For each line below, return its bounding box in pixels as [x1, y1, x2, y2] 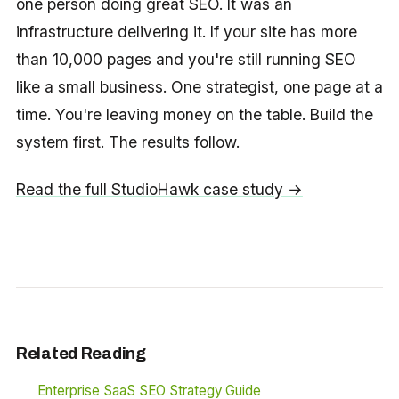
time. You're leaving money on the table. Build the [15, 104, 373, 124]
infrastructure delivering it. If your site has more [15, 21, 357, 41]
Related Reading [15, 345, 146, 363]
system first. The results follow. [15, 132, 240, 151]
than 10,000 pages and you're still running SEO [15, 49, 356, 69]
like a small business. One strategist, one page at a [15, 77, 383, 96]
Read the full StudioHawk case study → [15, 180, 303, 199]
